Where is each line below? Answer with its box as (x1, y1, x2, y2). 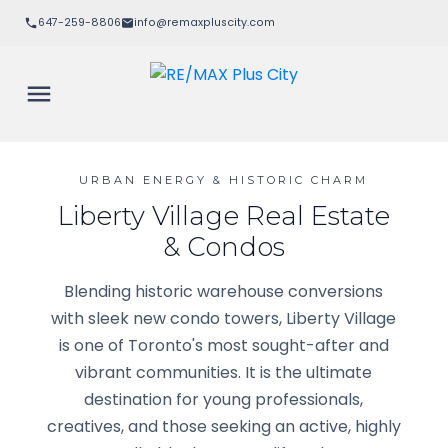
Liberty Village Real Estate (57, 199, 390, 232)
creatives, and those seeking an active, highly (46, 414, 401, 438)
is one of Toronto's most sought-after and (58, 333, 389, 357)
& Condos (162, 230, 285, 263)
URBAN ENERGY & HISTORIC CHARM (79, 172, 369, 187)
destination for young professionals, (84, 387, 364, 411)
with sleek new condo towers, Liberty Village (51, 306, 397, 330)
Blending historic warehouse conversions (64, 279, 384, 303)
